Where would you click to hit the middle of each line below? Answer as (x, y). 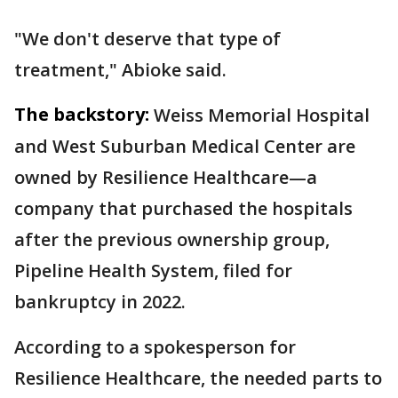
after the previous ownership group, (172, 239)
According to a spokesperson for (155, 347)
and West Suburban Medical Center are (185, 146)
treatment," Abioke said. (123, 70)
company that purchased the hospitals (183, 208)
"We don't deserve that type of (147, 39)
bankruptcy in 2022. (100, 302)
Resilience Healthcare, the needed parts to (198, 378)
